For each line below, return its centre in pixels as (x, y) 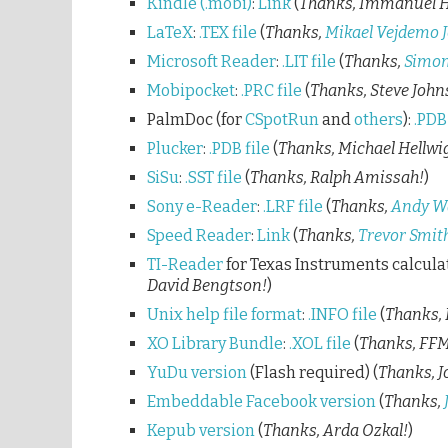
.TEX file (228, 32)
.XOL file (320, 343)
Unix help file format (224, 314)
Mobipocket (191, 90)
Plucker (175, 148)
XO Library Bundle (215, 343)
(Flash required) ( (312, 372)
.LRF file (293, 206)
